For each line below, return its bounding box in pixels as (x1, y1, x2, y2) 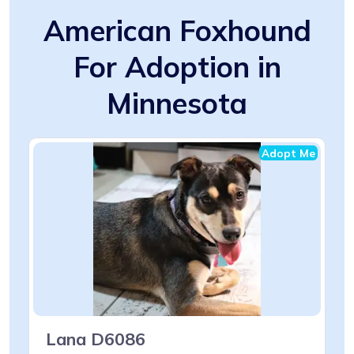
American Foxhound (43, 12, 311, 48)
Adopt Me (262, 145, 315, 160)
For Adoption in (73, 48, 281, 85)
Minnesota (107, 85, 247, 121)
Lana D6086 (46, 327, 145, 349)
